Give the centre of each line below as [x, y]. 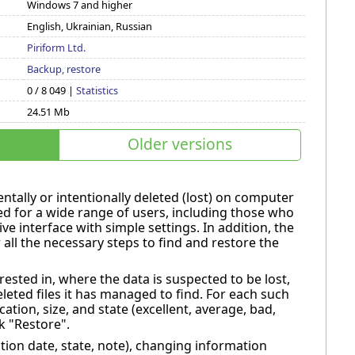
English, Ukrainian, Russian [90, 26]
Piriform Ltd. [57, 48]
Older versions [179, 144]
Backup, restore [64, 69]
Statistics [97, 90]
